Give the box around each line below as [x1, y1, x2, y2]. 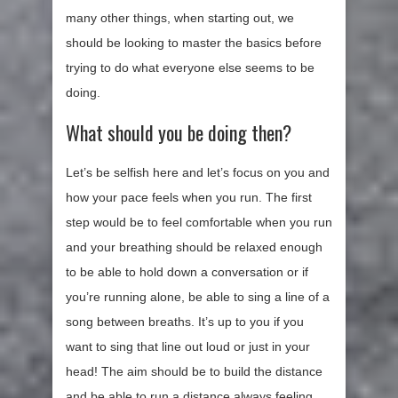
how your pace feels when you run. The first [66, 190, 312, 205]
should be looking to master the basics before [66, 36, 322, 51]
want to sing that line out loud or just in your [66, 339, 310, 354]
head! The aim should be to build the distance [66, 364, 322, 379]
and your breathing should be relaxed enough [66, 240, 322, 255]
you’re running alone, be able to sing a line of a [66, 290, 330, 305]
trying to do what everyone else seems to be [66, 60, 314, 76]
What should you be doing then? [66, 118, 291, 147]
